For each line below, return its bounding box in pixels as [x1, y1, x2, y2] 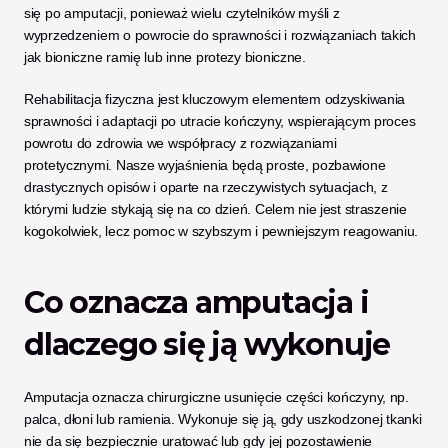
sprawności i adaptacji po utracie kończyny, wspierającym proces [24, 113, 416, 129]
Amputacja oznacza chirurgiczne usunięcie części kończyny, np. [24, 389, 409, 405]
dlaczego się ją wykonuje [24, 326, 391, 363]
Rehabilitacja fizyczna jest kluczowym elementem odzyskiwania [24, 91, 406, 107]
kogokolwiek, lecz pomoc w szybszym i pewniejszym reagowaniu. [24, 223, 419, 239]
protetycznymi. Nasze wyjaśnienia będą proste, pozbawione [24, 157, 386, 173]
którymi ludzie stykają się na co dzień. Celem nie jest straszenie [24, 201, 407, 217]
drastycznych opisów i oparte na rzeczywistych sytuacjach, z [24, 179, 388, 195]
